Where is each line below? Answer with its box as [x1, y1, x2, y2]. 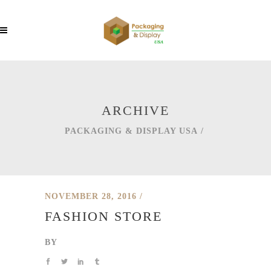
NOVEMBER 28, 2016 [45, 192, 137, 201]
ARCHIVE [102, 103, 169, 118]
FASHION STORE [45, 209, 162, 224]
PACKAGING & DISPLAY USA [64, 126, 198, 136]
